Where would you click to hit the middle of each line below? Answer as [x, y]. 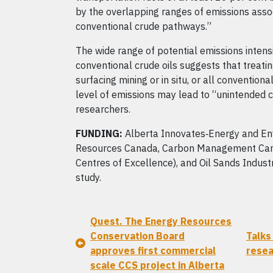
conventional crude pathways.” [144, 26]
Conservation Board [137, 236]
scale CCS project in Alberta [157, 265]
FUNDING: [99, 133]
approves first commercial [153, 250]
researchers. [103, 109]
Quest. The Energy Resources [161, 221]
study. [88, 177]
